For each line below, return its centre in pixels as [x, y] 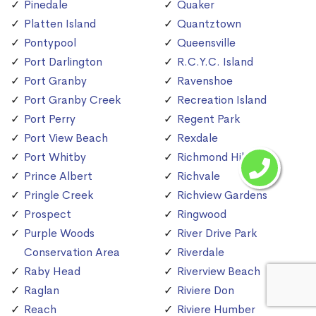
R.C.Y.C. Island [215, 62]
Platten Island [60, 24]
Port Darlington [63, 62]
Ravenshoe [205, 81]
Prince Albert [58, 176]
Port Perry [50, 119]
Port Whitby [55, 157]
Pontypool [50, 43]
